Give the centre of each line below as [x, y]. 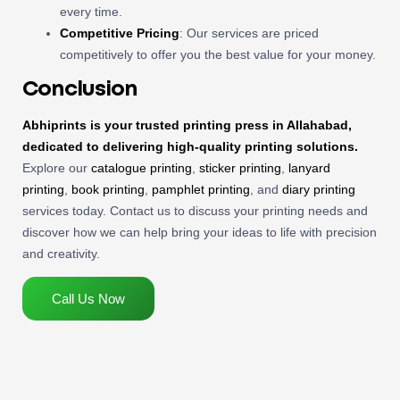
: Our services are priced [249, 33]
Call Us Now [88, 298]
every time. [91, 11]
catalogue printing [142, 167]
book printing [108, 189]
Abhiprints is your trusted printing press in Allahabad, [187, 125]
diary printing [319, 189]
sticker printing [240, 167]
